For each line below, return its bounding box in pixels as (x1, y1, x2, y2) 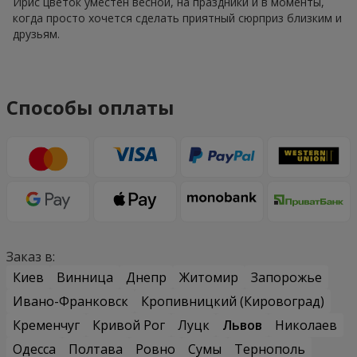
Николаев (275, 316, 337, 335)
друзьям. (13, 26, 60, 42)
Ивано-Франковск (13, 292, 128, 311)
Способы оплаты (6, 94, 175, 121)
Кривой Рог (92, 316, 165, 335)
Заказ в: (6, 248, 55, 266)
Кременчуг (13, 316, 80, 335)
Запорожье (251, 269, 322, 287)
